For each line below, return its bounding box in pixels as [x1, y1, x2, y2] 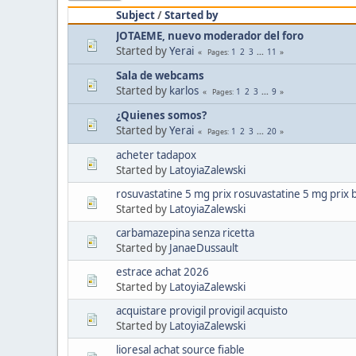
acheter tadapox [116, 147, 196, 162]
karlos [169, 83, 199, 98]
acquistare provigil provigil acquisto [116, 303, 288, 318]
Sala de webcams [116, 68, 204, 83]
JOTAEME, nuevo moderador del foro [116, 28, 304, 43]
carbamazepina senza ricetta [116, 225, 254, 240]
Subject [116, 7, 155, 22]
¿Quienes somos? [116, 107, 207, 122]
